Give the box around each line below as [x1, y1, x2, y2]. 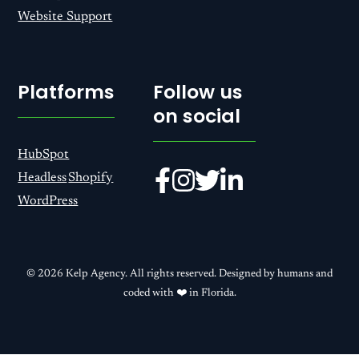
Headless [18, 171, 67, 185]
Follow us [153, 79, 244, 106]
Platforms [18, 79, 115, 106]
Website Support [18, 10, 113, 24]
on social [153, 103, 241, 130]
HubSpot [18, 148, 70, 162]
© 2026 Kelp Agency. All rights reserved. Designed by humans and [26, 268, 333, 280]
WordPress [18, 195, 79, 208]
